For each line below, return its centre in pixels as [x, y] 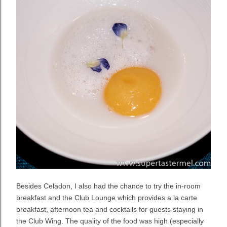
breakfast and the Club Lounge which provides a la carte [107, 197]
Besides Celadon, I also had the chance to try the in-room [108, 186]
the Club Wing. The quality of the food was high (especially [110, 221]
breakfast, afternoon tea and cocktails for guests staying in [110, 209]
